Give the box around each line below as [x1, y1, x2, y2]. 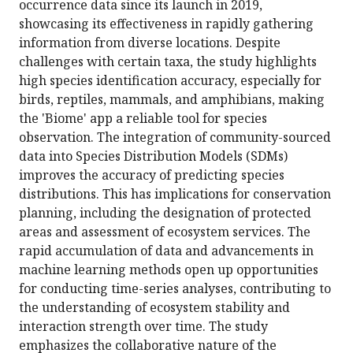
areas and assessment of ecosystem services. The [19, 223, 310, 241]
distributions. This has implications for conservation [19, 185, 331, 203]
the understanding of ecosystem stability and [19, 299, 290, 317]
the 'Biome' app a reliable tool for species [19, 110, 267, 128]
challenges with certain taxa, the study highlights [19, 53, 317, 71]
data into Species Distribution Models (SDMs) [19, 147, 288, 165]
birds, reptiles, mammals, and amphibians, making [19, 91, 325, 109]
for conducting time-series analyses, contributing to [19, 280, 331, 298]
